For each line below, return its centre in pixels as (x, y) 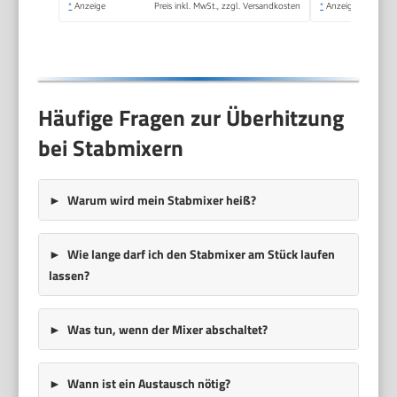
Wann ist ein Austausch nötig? (148, 383)
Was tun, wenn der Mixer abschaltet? (167, 329)
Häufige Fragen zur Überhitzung (191, 117)
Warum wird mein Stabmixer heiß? (161, 199)
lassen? (69, 275)
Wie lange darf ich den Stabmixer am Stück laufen (201, 253)
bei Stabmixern (111, 148)
